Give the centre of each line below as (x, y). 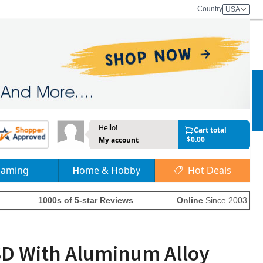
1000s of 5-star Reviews (86, 200)
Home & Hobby (110, 170)
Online (190, 200)
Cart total (210, 130)
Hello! (108, 128)
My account (118, 140)
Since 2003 (225, 200)
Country (210, 9)
